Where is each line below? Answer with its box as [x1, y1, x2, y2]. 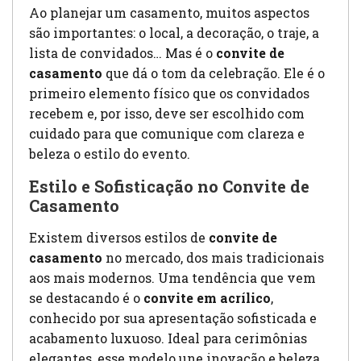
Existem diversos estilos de [29, 229, 209, 247]
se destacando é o [29, 289, 143, 307]
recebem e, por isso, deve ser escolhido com [29, 105, 305, 122]
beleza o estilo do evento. [29, 145, 190, 163]
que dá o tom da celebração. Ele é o [102, 64, 325, 82]
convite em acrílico [143, 289, 271, 307]
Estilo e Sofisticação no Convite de [29, 176, 309, 197]
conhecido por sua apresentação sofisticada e [29, 309, 317, 327]
